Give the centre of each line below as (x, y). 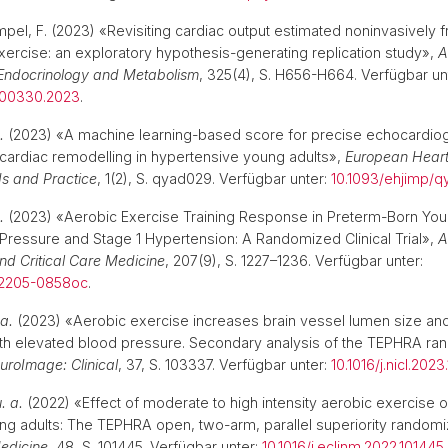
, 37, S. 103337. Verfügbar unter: (224, 364)
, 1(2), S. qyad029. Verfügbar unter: (214, 178)
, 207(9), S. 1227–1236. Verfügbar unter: (294, 260)
